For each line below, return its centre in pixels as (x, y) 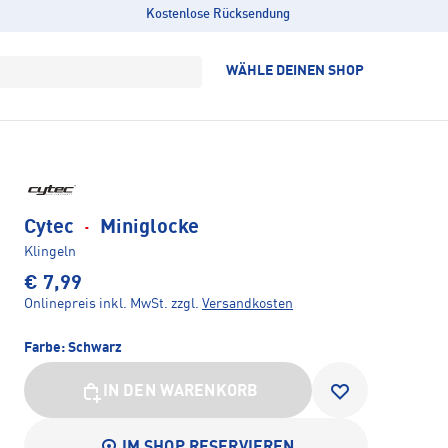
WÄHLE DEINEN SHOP (295, 71)
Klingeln (50, 252)
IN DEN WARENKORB (180, 392)
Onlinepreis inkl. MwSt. (96, 304)
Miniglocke (147, 228)
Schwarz (95, 348)
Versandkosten (247, 304)
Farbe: (46, 348)
